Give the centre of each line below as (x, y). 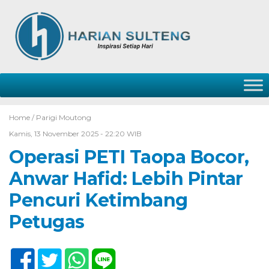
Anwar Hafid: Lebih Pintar (126, 179)
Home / (23, 117)
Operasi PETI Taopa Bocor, (129, 157)
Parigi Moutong (64, 117)
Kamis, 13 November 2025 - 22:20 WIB (75, 134)
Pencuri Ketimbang (98, 200)
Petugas (47, 222)
